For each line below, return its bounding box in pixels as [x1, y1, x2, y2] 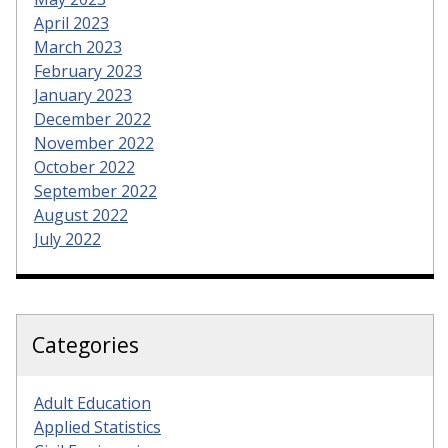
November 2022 [34, 131, 154, 154]
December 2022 [34, 107, 151, 130]
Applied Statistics [34, 415, 161, 438]
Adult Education [34, 391, 151, 414]
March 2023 [34, 35, 122, 58]
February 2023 [34, 59, 142, 82]
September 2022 [34, 179, 157, 202]
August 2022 [34, 203, 128, 226]
